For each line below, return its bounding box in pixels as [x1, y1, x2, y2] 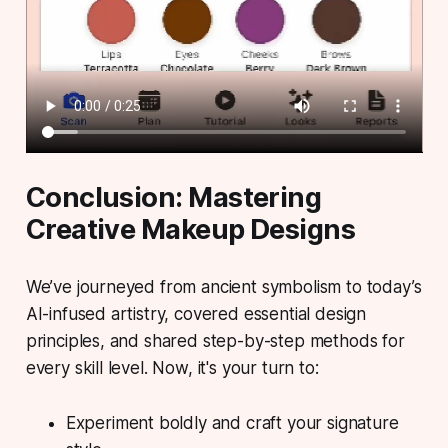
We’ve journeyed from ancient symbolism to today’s [25, 276, 422, 297]
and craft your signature [206, 412, 399, 433]
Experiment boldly [65, 412, 207, 433]
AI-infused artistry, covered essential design [25, 303, 367, 324]
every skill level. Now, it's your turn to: [25, 357, 319, 378]
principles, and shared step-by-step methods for [25, 330, 405, 351]
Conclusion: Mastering [25, 180, 322, 214]
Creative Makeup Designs [25, 212, 356, 246]
